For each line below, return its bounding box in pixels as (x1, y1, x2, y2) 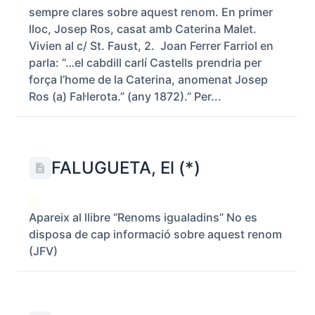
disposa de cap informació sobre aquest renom (29, 227, 282, 241)
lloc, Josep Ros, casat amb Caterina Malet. (29, 22, 257, 36)
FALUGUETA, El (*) (51, 157, 200, 178)
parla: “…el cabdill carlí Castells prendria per (29, 56, 262, 70)
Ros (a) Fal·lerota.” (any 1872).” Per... (29, 89, 221, 103)
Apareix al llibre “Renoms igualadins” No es (29, 210, 257, 224)
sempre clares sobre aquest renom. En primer (29, 5, 273, 19)
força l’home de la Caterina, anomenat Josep (29, 72, 268, 86)
